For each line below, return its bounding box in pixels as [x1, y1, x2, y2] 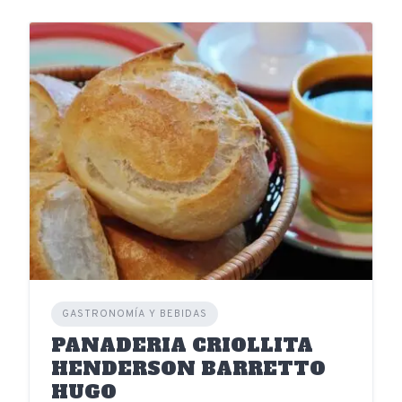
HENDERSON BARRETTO [51, 354, 326, 381]
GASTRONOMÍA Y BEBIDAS [62, 307, 207, 320]
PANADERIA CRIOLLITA [51, 331, 313, 358]
